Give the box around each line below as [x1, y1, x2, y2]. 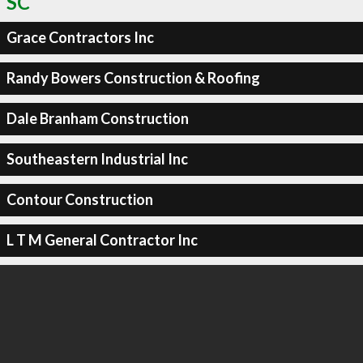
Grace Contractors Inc [6, 28, 154, 46]
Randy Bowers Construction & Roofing [6, 69, 260, 87]
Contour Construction [6, 190, 153, 208]
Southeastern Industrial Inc [6, 150, 188, 168]
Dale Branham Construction [6, 109, 189, 127]
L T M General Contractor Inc [6, 231, 198, 249]
